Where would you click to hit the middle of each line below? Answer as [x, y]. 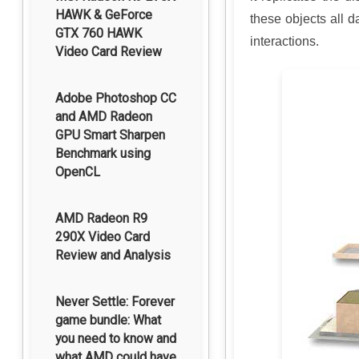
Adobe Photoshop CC [116, 98]
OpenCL [78, 172]
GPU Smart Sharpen [110, 135]
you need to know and [116, 339]
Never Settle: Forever [115, 302]
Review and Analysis [113, 255]
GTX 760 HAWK [99, 33]
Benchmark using [103, 153]
